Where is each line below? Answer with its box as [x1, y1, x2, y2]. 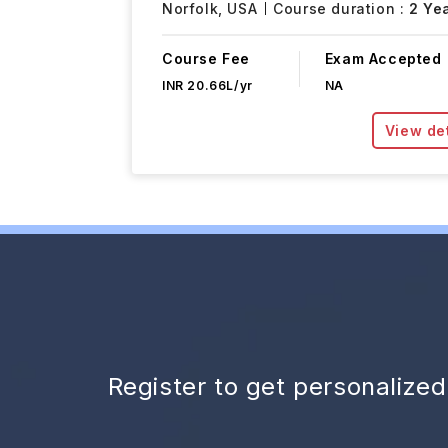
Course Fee [162, 50, 250, 67]
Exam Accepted [324, 50, 442, 67]
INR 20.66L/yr [162, 78, 253, 93]
